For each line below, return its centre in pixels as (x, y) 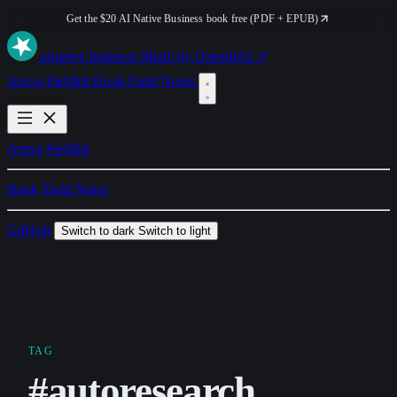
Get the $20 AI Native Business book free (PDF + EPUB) (192, 18)
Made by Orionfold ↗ (204, 56)
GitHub (29, 230)
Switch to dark (98, 230)
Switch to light (175, 230)
